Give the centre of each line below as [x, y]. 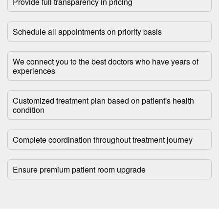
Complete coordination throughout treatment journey [103, 140]
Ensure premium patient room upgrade [79, 170]
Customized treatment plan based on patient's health [103, 101]
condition [29, 110]
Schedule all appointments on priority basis [87, 32]
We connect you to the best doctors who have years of [106, 62]
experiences [34, 71]
